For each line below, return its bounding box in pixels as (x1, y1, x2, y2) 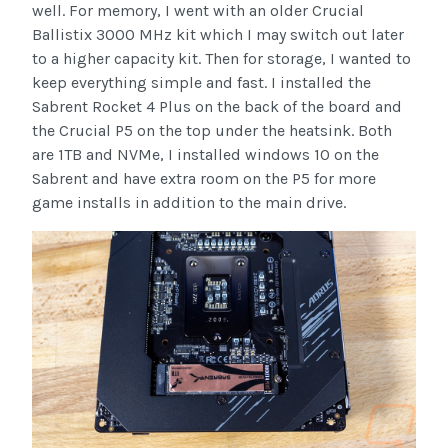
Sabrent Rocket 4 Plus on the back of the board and (32, 97, 402, 117)
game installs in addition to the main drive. (32, 193, 350, 213)
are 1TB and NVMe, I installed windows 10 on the (32, 145, 379, 165)
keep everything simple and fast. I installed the (32, 73, 371, 93)
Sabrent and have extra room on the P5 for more (32, 169, 376, 189)
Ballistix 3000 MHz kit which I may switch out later (32, 25, 404, 45)
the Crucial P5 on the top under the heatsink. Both (32, 121, 392, 141)
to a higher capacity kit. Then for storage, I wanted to (32, 49, 411, 69)
